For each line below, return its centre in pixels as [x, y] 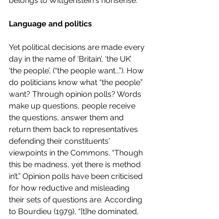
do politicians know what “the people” [77, 82]
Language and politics [51, 23]
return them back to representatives [74, 129]
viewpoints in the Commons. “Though [77, 153]
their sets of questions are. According [77, 199]
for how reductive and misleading [70, 188]
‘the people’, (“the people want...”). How [77, 70]
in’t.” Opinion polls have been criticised [77, 176]
